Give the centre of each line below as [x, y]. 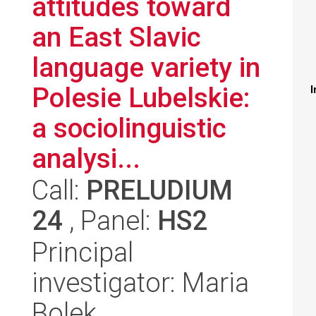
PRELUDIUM [159, 190]
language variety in [146, 67]
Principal [83, 252]
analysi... [86, 158]
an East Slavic [116, 37]
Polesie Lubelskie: [141, 98]
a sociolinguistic [129, 128]
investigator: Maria [140, 282]
